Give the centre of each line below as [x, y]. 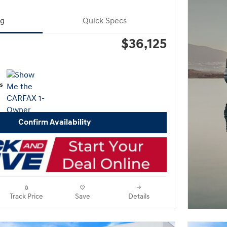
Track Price [26, 196]
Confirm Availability [54, 123]
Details [139, 196]
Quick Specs [105, 21]
